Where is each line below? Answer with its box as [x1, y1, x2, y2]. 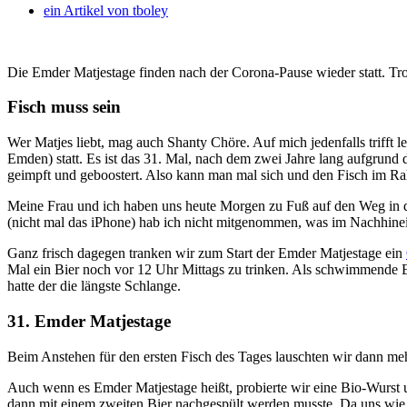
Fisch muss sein [7, 97, 121, 117]
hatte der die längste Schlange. [7, 278, 181, 294]
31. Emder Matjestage [7, 311, 171, 331]
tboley [129, 2, 168, 18]
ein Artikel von [44, 2, 129, 18]
